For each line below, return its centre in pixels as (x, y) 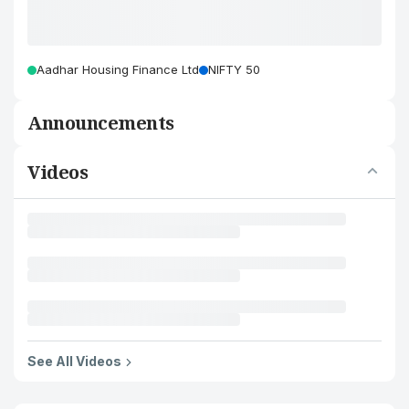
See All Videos (74, 361)
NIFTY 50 (234, 69)
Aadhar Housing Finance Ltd (118, 69)
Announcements (101, 123)
